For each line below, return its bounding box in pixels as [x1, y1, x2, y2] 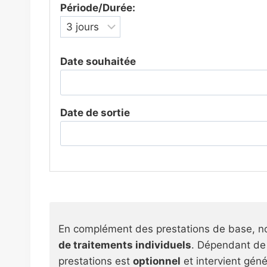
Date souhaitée [60, 55, 136, 67]
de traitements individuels [58, 239, 191, 252]
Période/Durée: [60, 2, 135, 14]
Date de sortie [60, 106, 130, 119]
